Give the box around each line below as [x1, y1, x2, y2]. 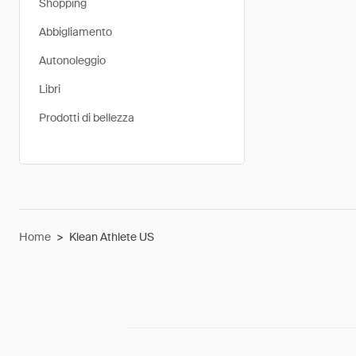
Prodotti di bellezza [39, 110, 134, 125]
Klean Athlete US [69, 230, 154, 244]
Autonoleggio [39, 53, 106, 68]
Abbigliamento [39, 25, 112, 39]
